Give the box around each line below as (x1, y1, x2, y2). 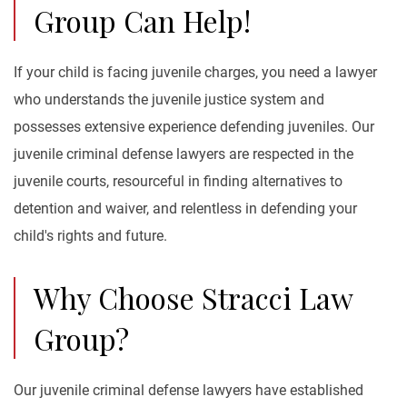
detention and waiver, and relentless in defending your (14, 200, 357, 217)
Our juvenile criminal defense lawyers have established (14, 382, 363, 399)
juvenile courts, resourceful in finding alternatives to (14, 173, 342, 190)
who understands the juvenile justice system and (14, 91, 324, 108)
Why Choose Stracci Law (34, 278, 353, 317)
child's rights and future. (14, 227, 167, 244)
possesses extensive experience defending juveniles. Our (14, 118, 374, 135)
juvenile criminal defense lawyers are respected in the (14, 145, 353, 163)
